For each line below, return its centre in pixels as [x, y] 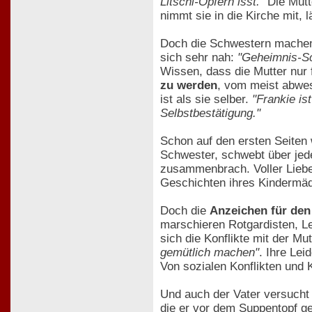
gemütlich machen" [210, 252]
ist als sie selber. [206, 99]
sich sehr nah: [199, 57]
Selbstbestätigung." [210, 113]
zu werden [189, 85]
